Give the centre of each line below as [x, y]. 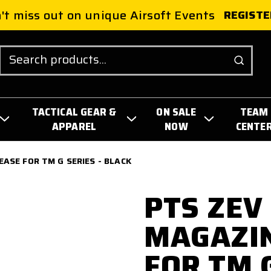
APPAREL [74, 126]
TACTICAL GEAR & [74, 112]
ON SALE [176, 112]
